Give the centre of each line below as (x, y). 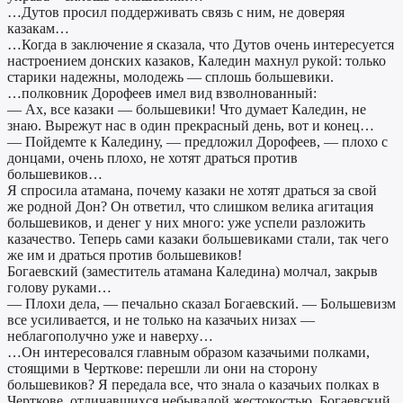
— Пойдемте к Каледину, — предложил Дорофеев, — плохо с (197, 142)
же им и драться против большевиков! (125, 255)
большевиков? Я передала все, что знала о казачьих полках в (193, 385)
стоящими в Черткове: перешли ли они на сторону (162, 369)
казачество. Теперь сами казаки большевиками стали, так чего (198, 239)
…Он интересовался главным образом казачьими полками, (188, 353)
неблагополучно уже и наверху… (110, 336)
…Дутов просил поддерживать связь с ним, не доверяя (176, 13)
